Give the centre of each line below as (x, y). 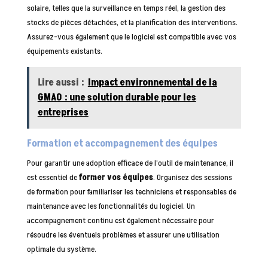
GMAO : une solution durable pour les (117, 97)
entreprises (63, 112)
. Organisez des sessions (192, 177)
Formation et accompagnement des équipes (122, 143)
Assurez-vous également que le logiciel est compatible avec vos (131, 36)
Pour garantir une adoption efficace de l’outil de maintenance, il (130, 163)
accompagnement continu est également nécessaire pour (120, 220)
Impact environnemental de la (152, 82)
